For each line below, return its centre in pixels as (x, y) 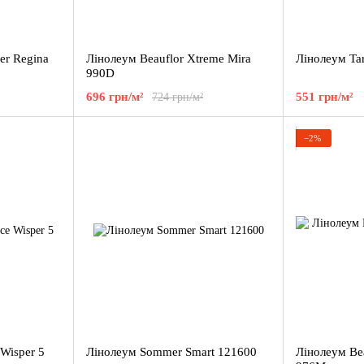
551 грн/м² (325, 97)
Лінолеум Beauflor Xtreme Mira (169, 58)
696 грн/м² (115, 97)
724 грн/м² (178, 97)
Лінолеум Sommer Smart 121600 (171, 352)
